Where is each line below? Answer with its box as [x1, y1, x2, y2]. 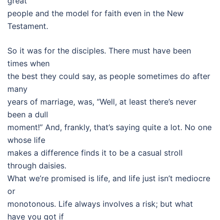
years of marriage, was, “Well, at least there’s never [7, 97, 196, 107]
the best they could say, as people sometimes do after [7, 71, 210, 81]
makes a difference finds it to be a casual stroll [7, 148, 183, 158]
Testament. [7, 21, 48, 31]
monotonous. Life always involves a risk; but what [7, 199, 193, 209]
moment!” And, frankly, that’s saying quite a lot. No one [7, 122, 212, 132]
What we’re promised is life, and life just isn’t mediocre [7, 173, 210, 183]
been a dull [7, 110, 48, 119]
